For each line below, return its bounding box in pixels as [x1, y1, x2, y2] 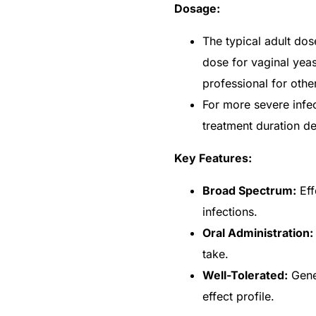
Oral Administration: [202, 225, 313, 240]
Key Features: [174, 150, 252, 165]
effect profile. [202, 288, 274, 303]
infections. [202, 204, 257, 219]
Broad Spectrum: [202, 183, 296, 197]
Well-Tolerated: [202, 267, 288, 282]
